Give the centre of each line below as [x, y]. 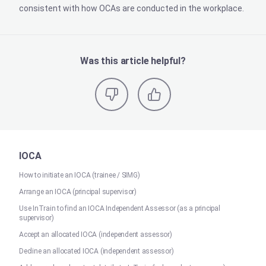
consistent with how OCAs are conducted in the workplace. [132, 8]
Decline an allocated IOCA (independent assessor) [96, 251]
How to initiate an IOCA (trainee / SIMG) [80, 175]
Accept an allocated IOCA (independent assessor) [96, 235]
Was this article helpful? [133, 61]
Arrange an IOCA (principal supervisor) [78, 192]
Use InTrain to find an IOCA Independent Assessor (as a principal [120, 208]
